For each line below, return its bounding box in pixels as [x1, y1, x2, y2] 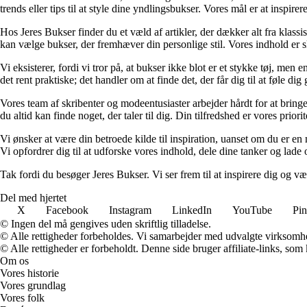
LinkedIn [172, 204, 212, 216]
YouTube [232, 204, 272, 216]
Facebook [46, 204, 88, 216]
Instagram [109, 204, 151, 216]
